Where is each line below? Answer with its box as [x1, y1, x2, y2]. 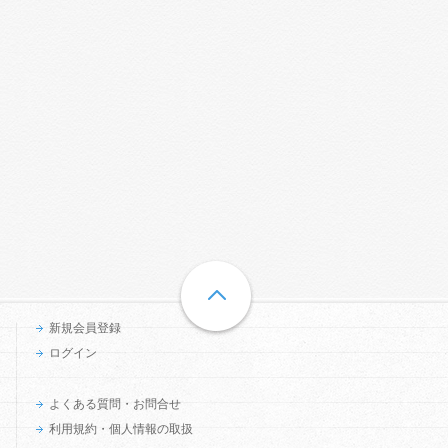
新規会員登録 [49, 321, 121, 335]
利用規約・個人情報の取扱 [49, 422, 193, 436]
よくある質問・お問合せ [49, 397, 181, 411]
